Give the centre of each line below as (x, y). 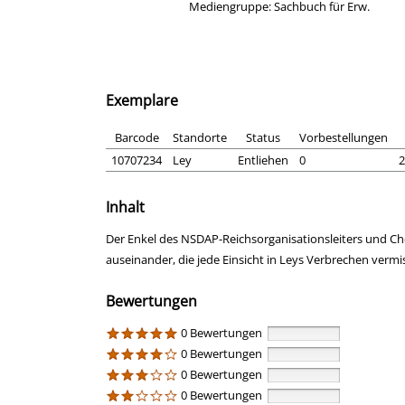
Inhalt (125, 207)
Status (263, 138)
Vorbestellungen (344, 138)
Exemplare (142, 101)
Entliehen (263, 160)
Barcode (137, 138)
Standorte (200, 138)
